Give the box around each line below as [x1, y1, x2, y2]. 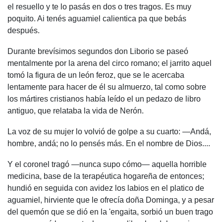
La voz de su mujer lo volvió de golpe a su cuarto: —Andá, [7, 127, 211, 136]
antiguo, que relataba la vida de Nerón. [7, 107, 144, 115]
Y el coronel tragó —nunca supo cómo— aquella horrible [7, 160, 207, 168]
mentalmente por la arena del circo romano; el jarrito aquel [7, 59, 212, 67]
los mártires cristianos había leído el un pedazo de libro [7, 95, 201, 103]
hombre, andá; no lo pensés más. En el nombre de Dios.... [7, 139, 210, 148]
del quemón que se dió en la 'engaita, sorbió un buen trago [7, 208, 213, 216]
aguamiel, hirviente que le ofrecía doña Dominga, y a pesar [7, 196, 214, 204]
